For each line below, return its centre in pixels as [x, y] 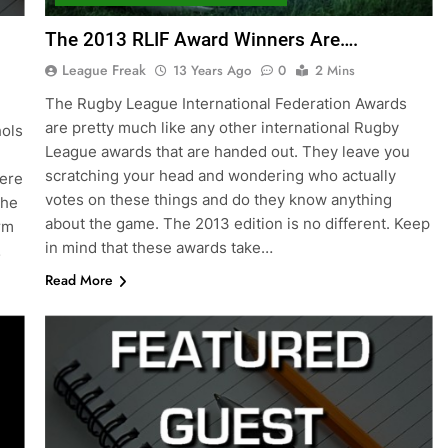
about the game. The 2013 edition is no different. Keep [237, 224]
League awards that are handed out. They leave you [227, 152]
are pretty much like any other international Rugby [221, 128]
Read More [78, 280]
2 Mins [334, 71]
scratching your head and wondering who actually [220, 176]
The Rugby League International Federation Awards [225, 104]
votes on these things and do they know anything [218, 200]
